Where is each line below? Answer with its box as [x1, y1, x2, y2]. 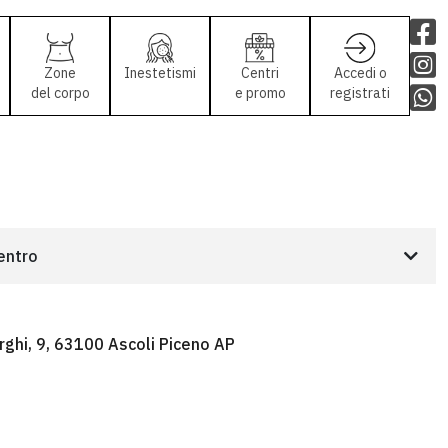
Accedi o [333, 64, 387, 82]
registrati [330, 84, 390, 102]
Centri [241, 64, 279, 82]
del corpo [30, 84, 90, 102]
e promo [234, 84, 286, 102]
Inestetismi [124, 64, 196, 82]
